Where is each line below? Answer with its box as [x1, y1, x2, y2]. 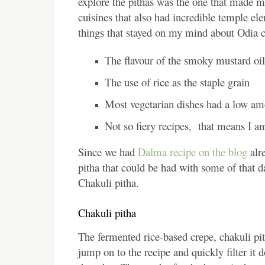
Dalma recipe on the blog [135, 144, 247, 160]
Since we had [78, 144, 135, 160]
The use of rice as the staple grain [105, 75, 250, 90]
